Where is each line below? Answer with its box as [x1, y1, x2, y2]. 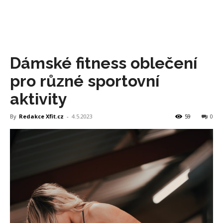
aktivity [10, 90, 67, 108]
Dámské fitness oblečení [10, 54, 197, 72]
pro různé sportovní [10, 72, 159, 90]
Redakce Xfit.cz [19, 112, 64, 120]
